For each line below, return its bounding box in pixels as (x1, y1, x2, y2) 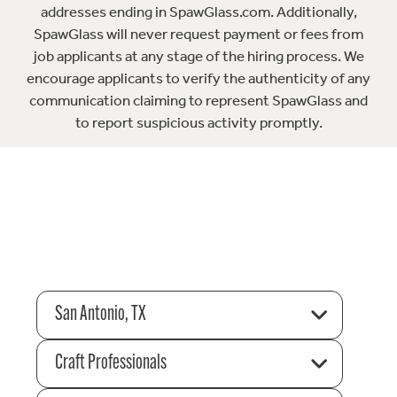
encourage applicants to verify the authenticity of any (27, 69, 370, 88)
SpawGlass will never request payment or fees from (34, 25, 363, 43)
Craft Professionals (54, 352, 167, 374)
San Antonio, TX (54, 303, 146, 325)
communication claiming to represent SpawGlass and (29, 91, 368, 110)
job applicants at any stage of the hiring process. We (33, 47, 364, 66)
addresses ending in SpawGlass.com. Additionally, (40, 3, 357, 21)
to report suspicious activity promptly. (74, 113, 323, 132)
